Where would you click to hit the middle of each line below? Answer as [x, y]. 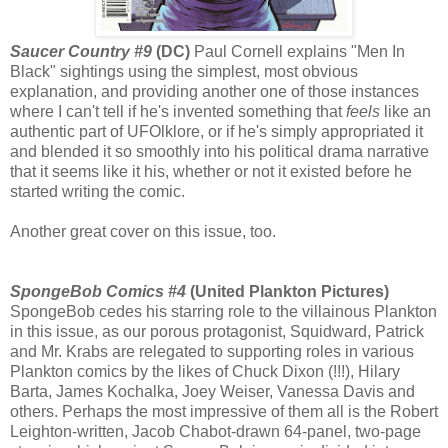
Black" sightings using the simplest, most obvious [184, 71]
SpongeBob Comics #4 [98, 291]
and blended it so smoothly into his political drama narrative [219, 151]
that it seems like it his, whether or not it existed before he [211, 171]
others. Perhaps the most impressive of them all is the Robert [224, 411]
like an [405, 111]
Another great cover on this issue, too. [143, 231]
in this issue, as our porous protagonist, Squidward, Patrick [217, 331]
